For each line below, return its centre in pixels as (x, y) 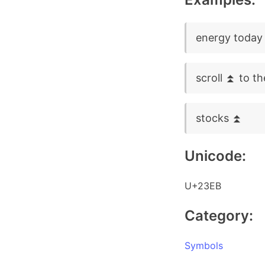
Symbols (204, 245)
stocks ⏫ (219, 118)
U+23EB (203, 186)
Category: (219, 216)
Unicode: (215, 156)
